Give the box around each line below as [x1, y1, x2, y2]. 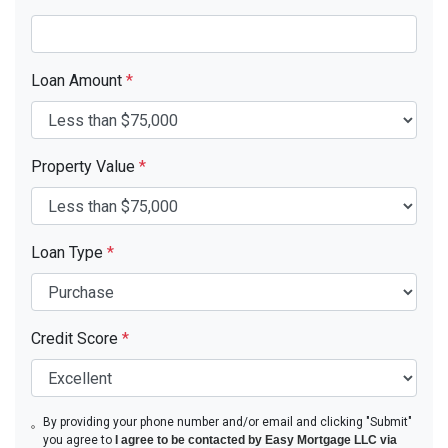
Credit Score [31, 329, 122, 349]
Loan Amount [31, 71, 126, 91]
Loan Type [31, 243, 107, 263]
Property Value [31, 157, 139, 177]
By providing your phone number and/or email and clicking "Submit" [42, 415, 412, 430]
